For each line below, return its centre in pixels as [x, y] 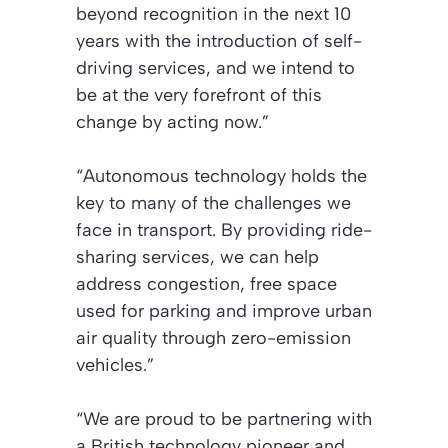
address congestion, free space [206, 284]
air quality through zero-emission [213, 338]
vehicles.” [115, 365]
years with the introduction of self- [219, 41]
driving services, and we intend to [215, 68]
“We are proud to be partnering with [224, 419]
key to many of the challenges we [213, 203]
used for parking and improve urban [224, 311]
